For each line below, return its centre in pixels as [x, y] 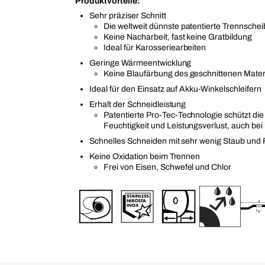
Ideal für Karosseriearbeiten [155, 48]
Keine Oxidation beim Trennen [145, 156]
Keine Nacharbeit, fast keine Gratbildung [178, 37]
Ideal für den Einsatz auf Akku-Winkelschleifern [175, 89]
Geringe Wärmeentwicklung [140, 63]
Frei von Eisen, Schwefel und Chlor [168, 167]
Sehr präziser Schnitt [128, 16]
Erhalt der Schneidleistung [138, 104]
